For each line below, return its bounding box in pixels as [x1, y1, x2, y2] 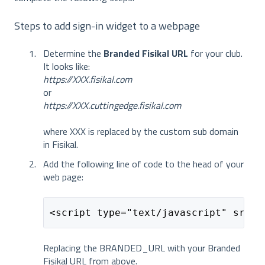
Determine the [43, 46, 104, 61]
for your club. [188, 46, 243, 61]
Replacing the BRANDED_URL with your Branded [43, 241, 240, 256]
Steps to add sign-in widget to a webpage [14, 17, 200, 34]
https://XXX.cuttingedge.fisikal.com [43, 98, 181, 113]
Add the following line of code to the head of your [43, 157, 244, 172]
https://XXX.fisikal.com [43, 72, 132, 87]
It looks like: [43, 59, 90, 74]
